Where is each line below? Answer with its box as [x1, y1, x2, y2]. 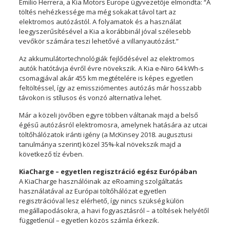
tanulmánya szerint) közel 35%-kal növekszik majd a [18, 140, 181, 149]
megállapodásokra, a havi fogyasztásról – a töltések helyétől [18, 206, 209, 216]
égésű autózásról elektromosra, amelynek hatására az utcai [18, 120, 207, 130]
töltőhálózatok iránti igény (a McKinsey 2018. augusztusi [18, 130, 193, 140]
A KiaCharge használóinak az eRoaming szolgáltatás [18, 177, 183, 186]
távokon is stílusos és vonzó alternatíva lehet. [18, 93, 162, 103]
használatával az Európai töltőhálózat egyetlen [18, 186, 166, 196]
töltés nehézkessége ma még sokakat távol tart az [18, 7, 176, 17]
